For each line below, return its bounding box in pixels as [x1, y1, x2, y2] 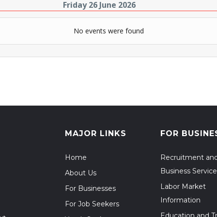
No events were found [73, 26, 144, 35]
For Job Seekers [65, 200, 119, 208]
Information [160, 196, 201, 204]
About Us [65, 169, 96, 177]
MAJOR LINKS [65, 129, 126, 138]
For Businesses [65, 184, 116, 193]
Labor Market [160, 182, 206, 191]
